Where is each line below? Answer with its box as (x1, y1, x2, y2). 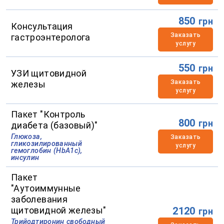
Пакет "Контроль (11, 108, 85, 119)
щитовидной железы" (11, 204, 106, 215)
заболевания (11, 193, 67, 204)
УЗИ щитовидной (11, 67, 87, 78)
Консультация (11, 20, 73, 31)
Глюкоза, (11, 132, 42, 141)
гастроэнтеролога (11, 31, 90, 42)
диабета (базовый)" (11, 119, 98, 130)
